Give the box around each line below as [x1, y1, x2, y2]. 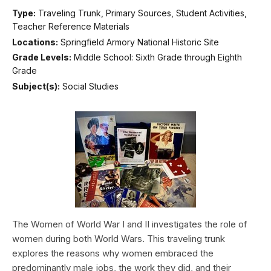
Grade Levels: [12, 52, 71, 63]
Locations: [12, 36, 58, 47]
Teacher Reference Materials [12, 21, 129, 32]
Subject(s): [12, 80, 60, 91]
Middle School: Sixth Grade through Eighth [74, 52, 242, 63]
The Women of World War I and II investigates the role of [12, 218, 247, 230]
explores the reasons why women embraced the [12, 247, 214, 259]
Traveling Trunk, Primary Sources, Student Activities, [38, 8, 247, 19]
